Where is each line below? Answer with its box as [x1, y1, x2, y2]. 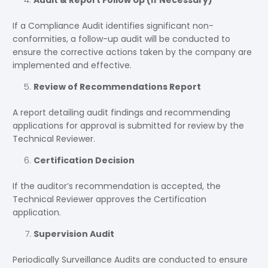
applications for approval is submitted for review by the [13, 120, 244, 132]
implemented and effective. [13, 59, 132, 72]
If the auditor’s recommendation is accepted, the [13, 180, 221, 193]
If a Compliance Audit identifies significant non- [13, 20, 214, 32]
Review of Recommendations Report [33, 81, 201, 93]
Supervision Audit [33, 228, 114, 240]
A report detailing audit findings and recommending [13, 106, 230, 119]
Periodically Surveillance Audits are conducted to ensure [13, 254, 248, 266]
